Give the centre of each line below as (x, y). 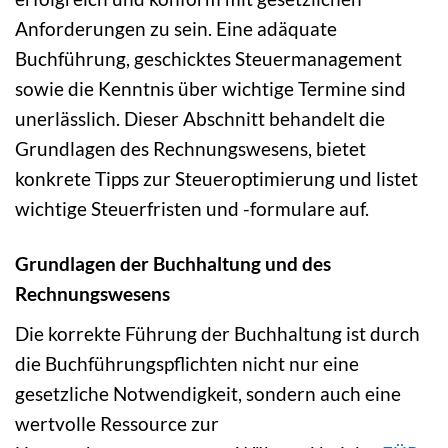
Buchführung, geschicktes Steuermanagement (208, 59)
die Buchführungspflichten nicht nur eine (187, 363)
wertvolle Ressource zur (117, 423)
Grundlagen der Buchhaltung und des (173, 264)
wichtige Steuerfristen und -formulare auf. (192, 209)
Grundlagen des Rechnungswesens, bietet (190, 149)
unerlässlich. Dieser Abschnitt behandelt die (200, 119)
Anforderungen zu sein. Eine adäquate (176, 29)
